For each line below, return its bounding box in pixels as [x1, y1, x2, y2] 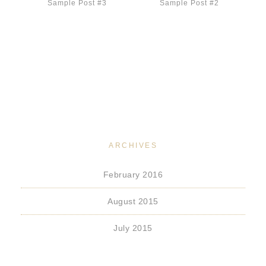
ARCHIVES [109, 141, 157, 150]
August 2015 [107, 197, 159, 206]
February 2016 [103, 170, 163, 179]
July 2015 [113, 223, 153, 233]
